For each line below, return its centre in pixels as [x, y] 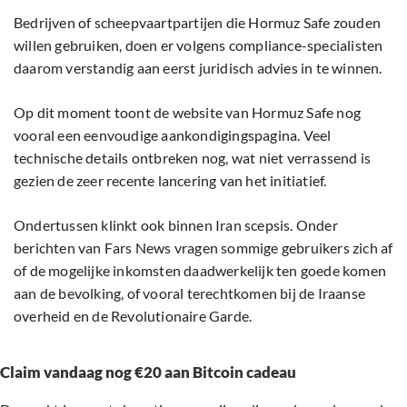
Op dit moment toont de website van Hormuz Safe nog [188, 113]
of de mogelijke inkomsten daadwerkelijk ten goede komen [200, 271]
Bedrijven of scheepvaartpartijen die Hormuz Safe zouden [198, 23]
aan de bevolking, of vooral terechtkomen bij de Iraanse [190, 293]
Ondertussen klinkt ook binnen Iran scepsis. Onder [176, 225]
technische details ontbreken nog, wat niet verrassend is [193, 158]
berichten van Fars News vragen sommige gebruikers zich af [203, 248]
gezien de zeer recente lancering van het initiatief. [170, 181]
